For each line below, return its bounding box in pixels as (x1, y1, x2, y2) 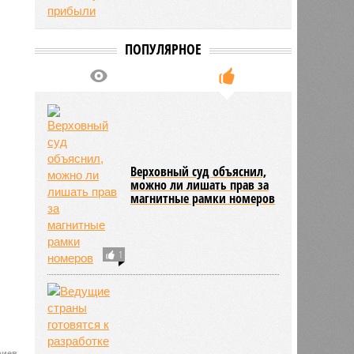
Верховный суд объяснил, (130, 162, 267, 180)
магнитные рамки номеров (130, 189, 276, 207)
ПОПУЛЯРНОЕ (124, 39, 201, 58)
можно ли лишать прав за (130, 175, 269, 194)
